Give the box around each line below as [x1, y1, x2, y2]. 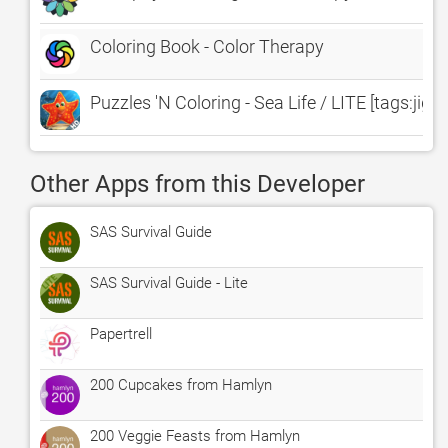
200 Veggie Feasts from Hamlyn [90, 427, 300, 445]
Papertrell [90, 325, 152, 343]
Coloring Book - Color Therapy [90, 36, 324, 57]
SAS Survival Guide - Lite [90, 274, 248, 292]
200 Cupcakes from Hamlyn [90, 376, 272, 394]
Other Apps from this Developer [30, 170, 365, 198]
